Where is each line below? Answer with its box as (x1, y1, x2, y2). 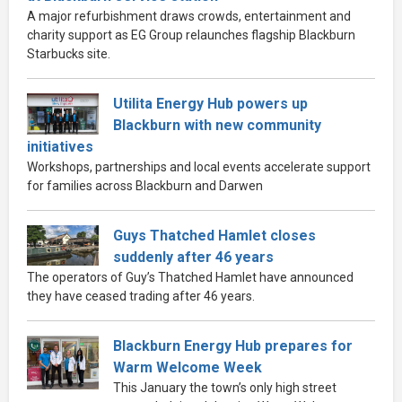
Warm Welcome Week (113, 358, 262, 376)
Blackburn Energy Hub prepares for (113, 336, 353, 354)
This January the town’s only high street (113, 380, 336, 395)
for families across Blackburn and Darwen (27, 178, 263, 193)
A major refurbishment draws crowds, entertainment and (27, 8, 351, 23)
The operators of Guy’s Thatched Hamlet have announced (27, 269, 354, 284)
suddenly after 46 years (113, 248, 274, 266)
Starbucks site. (27, 46, 110, 61)
